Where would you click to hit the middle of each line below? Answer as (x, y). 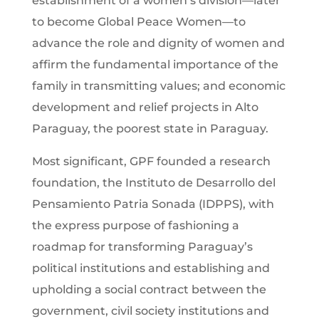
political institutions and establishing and (151, 268)
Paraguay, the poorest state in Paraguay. (150, 128)
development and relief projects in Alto (145, 107)
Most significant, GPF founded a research (151, 161)
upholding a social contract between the (149, 289)
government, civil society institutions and (150, 310)
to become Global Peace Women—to (138, 21)
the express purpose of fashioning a (135, 225)
